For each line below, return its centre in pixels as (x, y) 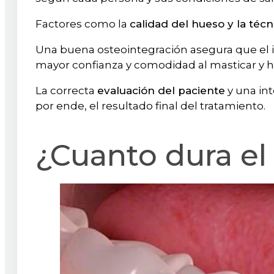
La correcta (66, 90)
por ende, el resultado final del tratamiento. (150, 106)
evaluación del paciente (161, 90)
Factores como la (83, 24)
